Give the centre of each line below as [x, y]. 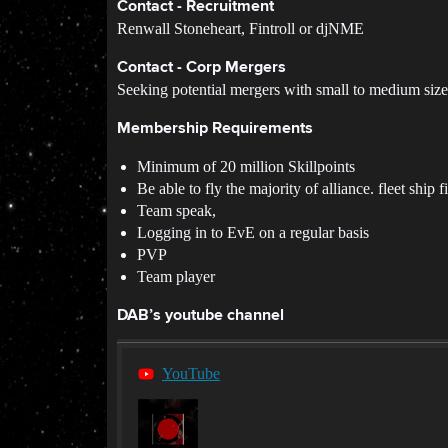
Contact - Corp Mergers [201, 68]
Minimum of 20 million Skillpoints [246, 166]
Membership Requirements [215, 129]
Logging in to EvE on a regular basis [253, 232]
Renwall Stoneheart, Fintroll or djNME [240, 28]
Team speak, [176, 210]
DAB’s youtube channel [200, 316]
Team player [176, 276]
